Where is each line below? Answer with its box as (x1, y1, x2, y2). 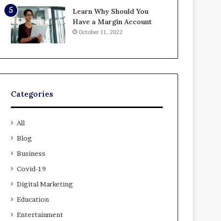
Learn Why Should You (73, 6, 149, 16)
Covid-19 (17, 164, 46, 173)
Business (17, 149, 46, 157)
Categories (11, 89, 54, 99)
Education (17, 195, 49, 203)
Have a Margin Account (73, 17, 152, 26)
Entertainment (17, 210, 64, 219)
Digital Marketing (17, 180, 74, 188)
